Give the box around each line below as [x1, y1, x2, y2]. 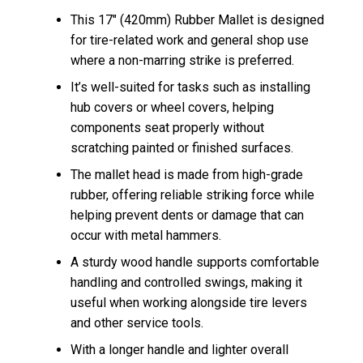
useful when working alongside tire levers [70, 294, 307, 310]
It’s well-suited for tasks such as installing [70, 79, 310, 95]
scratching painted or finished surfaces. [70, 139, 293, 156]
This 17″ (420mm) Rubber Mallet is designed [70, 11, 324, 28]
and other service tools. [70, 314, 203, 331]
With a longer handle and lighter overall [70, 341, 288, 357]
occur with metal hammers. [70, 227, 221, 243]
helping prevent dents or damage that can [70, 207, 304, 223]
